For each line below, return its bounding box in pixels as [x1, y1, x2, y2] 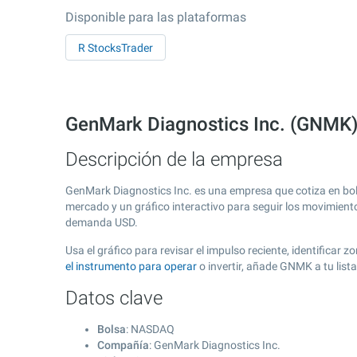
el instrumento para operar [65, 260, 197, 273]
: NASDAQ [126, 323, 175, 335]
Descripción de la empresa [65, 148, 283, 171]
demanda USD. [65, 216, 138, 229]
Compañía [97, 339, 149, 351]
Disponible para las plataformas [65, 10, 246, 25]
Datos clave [65, 287, 163, 309]
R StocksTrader [78, 41, 153, 54]
